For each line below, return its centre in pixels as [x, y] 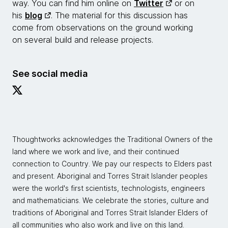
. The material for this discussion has [119, 15]
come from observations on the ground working [103, 27]
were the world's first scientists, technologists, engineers [109, 188]
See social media [50, 74]
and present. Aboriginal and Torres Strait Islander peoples [110, 176]
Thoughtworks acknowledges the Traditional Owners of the [112, 139]
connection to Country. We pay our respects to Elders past [112, 164]
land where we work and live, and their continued [96, 151]
